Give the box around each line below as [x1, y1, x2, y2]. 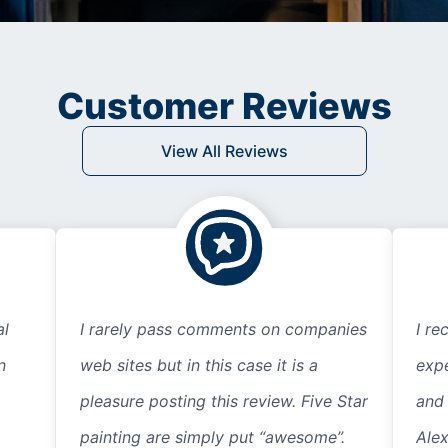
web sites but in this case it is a [79, 355, 318, 376]
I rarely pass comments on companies [79, 319, 367, 340]
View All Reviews [160, 141, 288, 162]
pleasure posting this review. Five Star [79, 391, 368, 412]
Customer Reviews [56, 84, 392, 129]
